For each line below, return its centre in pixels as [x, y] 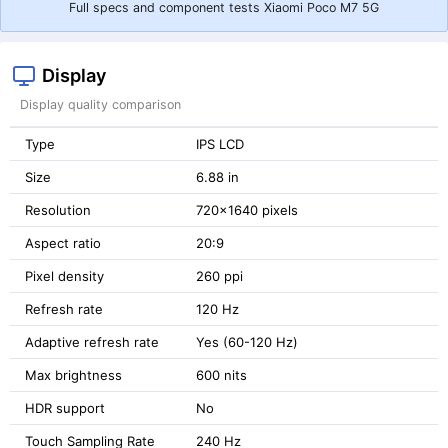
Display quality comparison [100, 104]
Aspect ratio [63, 242]
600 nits [221, 374]
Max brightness [73, 374]
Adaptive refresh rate [92, 341]
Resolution [58, 209]
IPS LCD [220, 143]
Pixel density [64, 275]
